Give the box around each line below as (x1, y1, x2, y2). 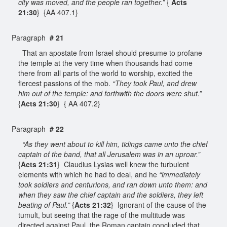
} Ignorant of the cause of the (111, 199, 206, 210)
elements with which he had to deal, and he (18, 169, 159, 179)
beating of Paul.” (18, 199, 70, 210)
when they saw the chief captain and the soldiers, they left (18, 189, 203, 200)
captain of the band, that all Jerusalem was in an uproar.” (18, 148, 200, 159)
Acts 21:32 (74, 199, 111, 210)
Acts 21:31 (21, 159, 57, 169)
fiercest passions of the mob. (18, 78, 112, 88)
